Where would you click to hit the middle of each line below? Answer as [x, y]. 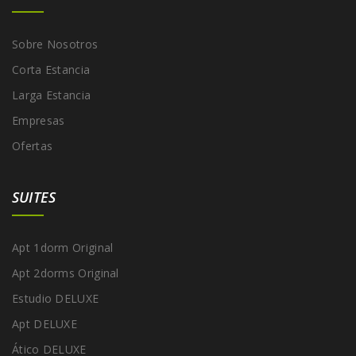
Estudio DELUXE [56, 298]
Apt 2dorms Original [66, 273]
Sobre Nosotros [55, 44]
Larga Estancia [52, 95]
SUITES [34, 197]
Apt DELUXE [44, 323]
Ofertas [33, 145]
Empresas [39, 120]
